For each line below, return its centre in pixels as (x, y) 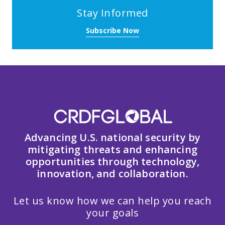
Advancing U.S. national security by (113, 137)
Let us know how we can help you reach (113, 200)
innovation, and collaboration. (113, 173)
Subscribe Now (113, 30)
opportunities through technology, (113, 161)
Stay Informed (113, 13)
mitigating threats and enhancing (113, 149)
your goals (113, 212)
